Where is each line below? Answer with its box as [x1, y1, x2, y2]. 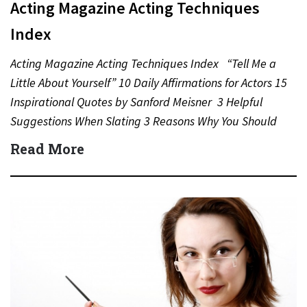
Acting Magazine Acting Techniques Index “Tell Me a [10, 56, 276, 71]
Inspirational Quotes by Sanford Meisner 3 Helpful [10, 94, 262, 110]
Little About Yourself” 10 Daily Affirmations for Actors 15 [10, 75, 287, 90]
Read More [10, 140, 84, 158]
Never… [10, 132, 51, 148]
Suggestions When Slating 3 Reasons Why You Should [10, 113, 277, 129]
